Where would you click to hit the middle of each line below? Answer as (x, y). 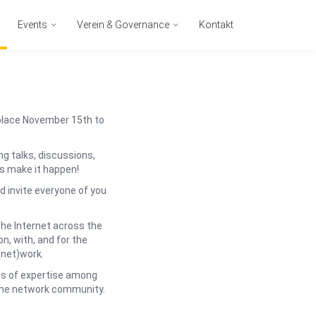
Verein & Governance (124, 25)
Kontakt (216, 25)
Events (34, 25)
